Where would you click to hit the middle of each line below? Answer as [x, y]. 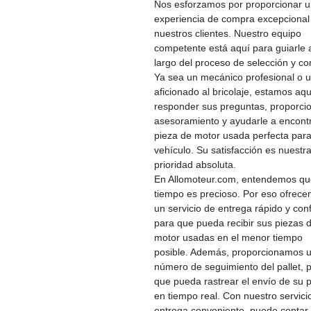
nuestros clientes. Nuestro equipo [228, 33]
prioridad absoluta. [195, 165]
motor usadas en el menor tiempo [228, 237]
